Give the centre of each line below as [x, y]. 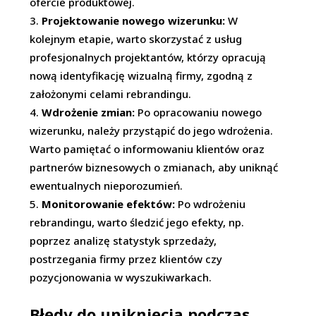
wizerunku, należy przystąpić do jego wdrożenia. [152, 130]
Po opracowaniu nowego [199, 112]
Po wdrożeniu [211, 204]
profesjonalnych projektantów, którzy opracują [148, 57]
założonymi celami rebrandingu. [111, 94]
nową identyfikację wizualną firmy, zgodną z [141, 75]
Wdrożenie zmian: [89, 112]
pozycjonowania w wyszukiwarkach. [121, 277]
